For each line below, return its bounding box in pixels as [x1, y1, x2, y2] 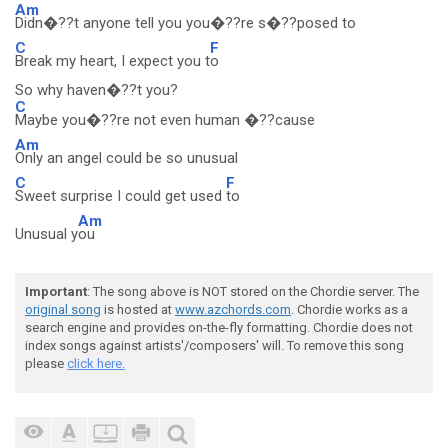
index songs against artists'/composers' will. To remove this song [25, 338, 404, 353]
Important [25, 284, 87, 299]
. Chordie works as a [291, 302, 408, 317]
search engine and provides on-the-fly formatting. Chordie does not [25, 320, 413, 335]
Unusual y [15, 225, 78, 243]
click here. [67, 356, 125, 371]
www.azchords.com [175, 302, 291, 317]
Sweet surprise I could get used [15, 187, 226, 205]
